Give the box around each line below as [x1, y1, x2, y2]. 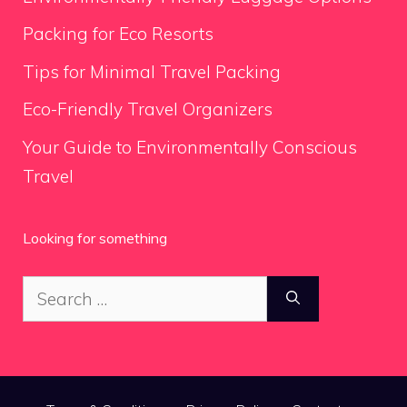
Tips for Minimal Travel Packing [23, 60, 281, 83]
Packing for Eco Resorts [23, 23, 213, 45]
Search [22, 278, 77, 301]
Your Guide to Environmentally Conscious [23, 135, 357, 158]
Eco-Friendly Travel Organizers [23, 98, 273, 120]
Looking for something [23, 228, 167, 247]
